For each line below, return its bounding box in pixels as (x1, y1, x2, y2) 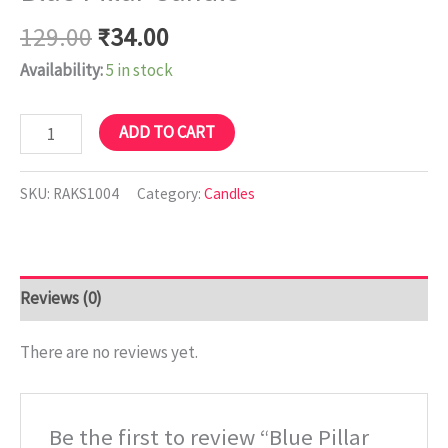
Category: (137, 183, 204, 203)
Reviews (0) (20, 287, 102, 310)
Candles (204, 183, 255, 203)
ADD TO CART (118, 121, 215, 144)
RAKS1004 (53, 183, 119, 203)
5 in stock (106, 59, 173, 82)
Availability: (20, 59, 103, 82)
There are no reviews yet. (20, 340, 198, 363)
